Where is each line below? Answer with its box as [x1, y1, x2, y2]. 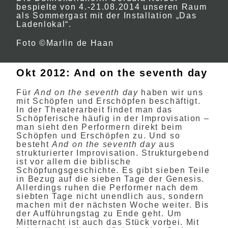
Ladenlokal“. [16, 20, 72, 28]
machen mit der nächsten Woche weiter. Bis [16, 201, 210, 209]
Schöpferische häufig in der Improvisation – [16, 114, 210, 123]
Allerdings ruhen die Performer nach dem [16, 183, 198, 192]
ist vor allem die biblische [16, 157, 131, 166]
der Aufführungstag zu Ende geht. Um [16, 209, 182, 218]
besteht [16, 140, 52, 149]
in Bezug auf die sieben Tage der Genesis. [16, 175, 205, 183]
